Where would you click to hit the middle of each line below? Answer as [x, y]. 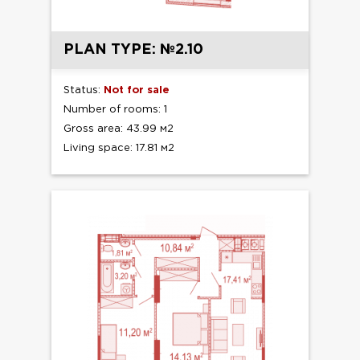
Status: [84, 91]
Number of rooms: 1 [115, 110]
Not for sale [137, 91]
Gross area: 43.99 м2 [119, 129]
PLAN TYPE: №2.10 [133, 50]
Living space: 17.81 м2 [119, 149]
